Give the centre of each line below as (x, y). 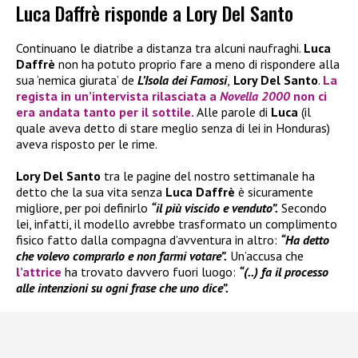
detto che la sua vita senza (89, 192)
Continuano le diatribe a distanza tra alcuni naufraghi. (160, 48)
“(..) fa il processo (284, 272)
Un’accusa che (265, 256)
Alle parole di (233, 112)
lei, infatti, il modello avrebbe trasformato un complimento (177, 224)
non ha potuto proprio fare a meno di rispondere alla (197, 64)
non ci (310, 96)
